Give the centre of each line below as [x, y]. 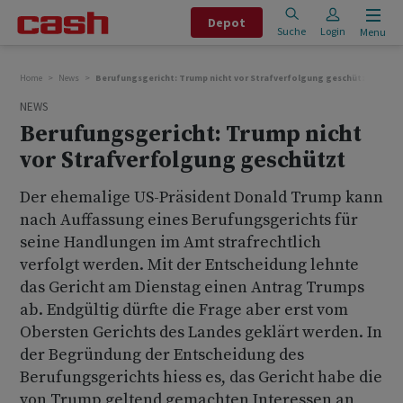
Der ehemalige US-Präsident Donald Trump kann [201, 197]
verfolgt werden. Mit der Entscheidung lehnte [189, 265]
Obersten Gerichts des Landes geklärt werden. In [201, 332]
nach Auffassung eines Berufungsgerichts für [189, 220]
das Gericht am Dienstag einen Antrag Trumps [192, 287]
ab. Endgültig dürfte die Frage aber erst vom [184, 310]
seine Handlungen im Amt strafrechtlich [170, 242]
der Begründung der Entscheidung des [162, 355]
